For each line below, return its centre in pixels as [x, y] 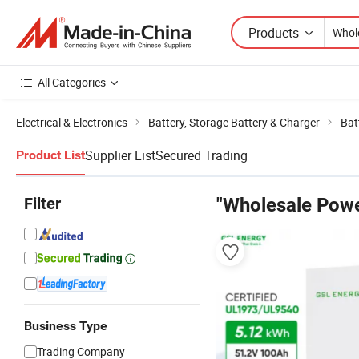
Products [274, 32]
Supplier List [120, 155]
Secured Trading [202, 155]
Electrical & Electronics [72, 122]
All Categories [72, 82]
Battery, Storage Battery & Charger [234, 122]
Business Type [66, 326]
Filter [42, 204]
